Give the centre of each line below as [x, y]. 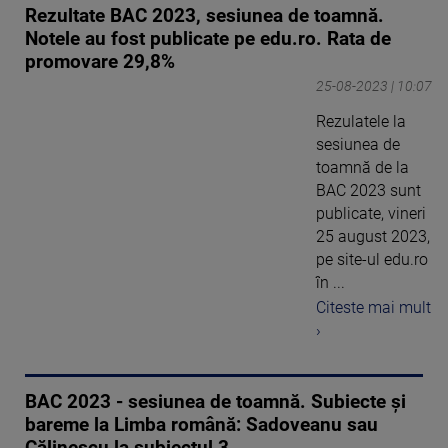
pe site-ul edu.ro [372, 259]
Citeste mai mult [373, 307]
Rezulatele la [361, 121]
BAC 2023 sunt [368, 190]
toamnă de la [362, 167]
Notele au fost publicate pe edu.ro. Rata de [208, 38]
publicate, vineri [371, 213]
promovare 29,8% [100, 61]
